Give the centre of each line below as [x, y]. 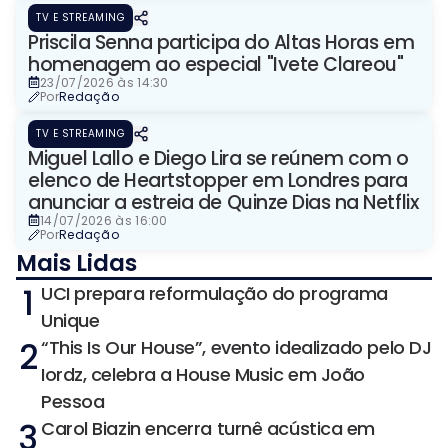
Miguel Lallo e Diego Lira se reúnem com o [218, 159]
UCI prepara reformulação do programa [214, 294]
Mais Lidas [76, 263]
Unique [70, 321]
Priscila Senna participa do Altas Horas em [221, 43]
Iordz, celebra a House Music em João [203, 375]
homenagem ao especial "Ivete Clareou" [216, 65]
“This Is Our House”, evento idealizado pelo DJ [236, 348]
